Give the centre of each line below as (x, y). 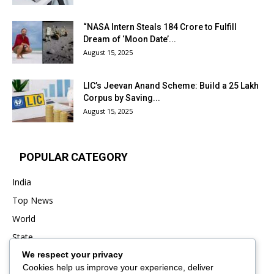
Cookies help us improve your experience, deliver (118, 267)
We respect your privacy (72, 254)
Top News (33, 201)
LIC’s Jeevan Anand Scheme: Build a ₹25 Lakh (171, 86)
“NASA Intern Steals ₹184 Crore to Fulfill (160, 27)
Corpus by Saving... (122, 98)
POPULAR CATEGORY (74, 157)
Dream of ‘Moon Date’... (130, 39)
